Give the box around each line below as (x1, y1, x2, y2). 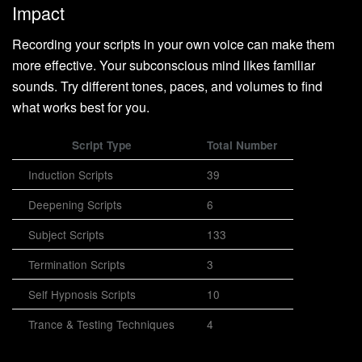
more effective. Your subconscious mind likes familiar (12, 56, 315, 74)
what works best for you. (12, 98, 149, 116)
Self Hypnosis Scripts (28, 286, 136, 302)
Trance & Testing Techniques (28, 316, 175, 332)
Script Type (71, 137, 132, 153)
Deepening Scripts (28, 196, 122, 213)
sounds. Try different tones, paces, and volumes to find (12, 77, 322, 95)
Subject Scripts (28, 226, 104, 242)
